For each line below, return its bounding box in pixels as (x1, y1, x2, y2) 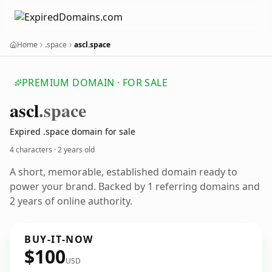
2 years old (58, 144, 95, 155)
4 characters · (10, 144, 58, 155)
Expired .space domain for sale (10, 126, 135, 137)
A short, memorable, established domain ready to (10, 165, 237, 178)
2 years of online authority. (10, 194, 132, 208)
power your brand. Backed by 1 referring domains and (10, 180, 260, 193)
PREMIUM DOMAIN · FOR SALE (22, 76, 168, 89)
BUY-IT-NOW (24, 233, 93, 246)
